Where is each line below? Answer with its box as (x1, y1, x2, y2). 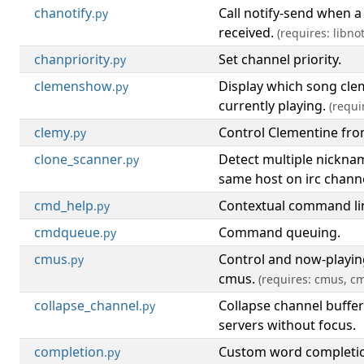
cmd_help (34, 197, 93, 214)
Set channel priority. (219, 50, 341, 68)
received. (219, 24, 277, 41)
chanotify (34, 4, 92, 22)
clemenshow (34, 77, 112, 95)
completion (34, 343, 104, 361)
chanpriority (34, 50, 110, 68)
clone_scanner (34, 150, 123, 168)
